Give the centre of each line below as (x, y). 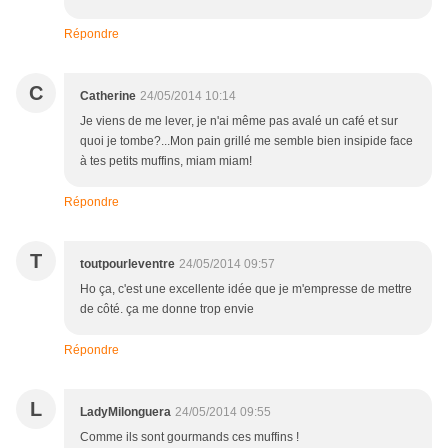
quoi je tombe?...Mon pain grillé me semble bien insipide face (246, 141)
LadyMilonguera (125, 412)
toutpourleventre (127, 264)
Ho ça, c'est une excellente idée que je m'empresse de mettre (246, 289)
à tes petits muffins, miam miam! (166, 161)
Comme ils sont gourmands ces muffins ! (189, 437)
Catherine (108, 96)
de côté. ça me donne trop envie (167, 309)
